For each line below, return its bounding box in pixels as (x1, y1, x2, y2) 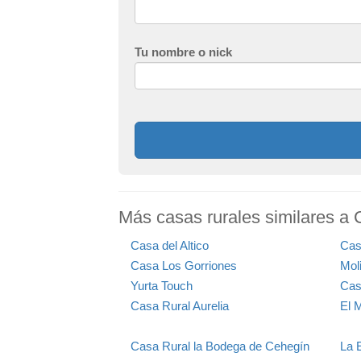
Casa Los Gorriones (131, 258, 237, 272)
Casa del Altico (131, 238, 209, 252)
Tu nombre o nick (135, 44, 232, 59)
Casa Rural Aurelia (131, 298, 229, 313)
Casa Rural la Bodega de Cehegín (131, 338, 309, 353)
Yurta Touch (131, 278, 193, 293)
